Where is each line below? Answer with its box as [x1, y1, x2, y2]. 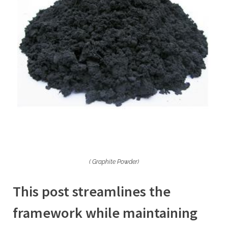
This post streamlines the [13, 182, 170, 201]
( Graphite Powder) [89, 158, 139, 165]
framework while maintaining [13, 203, 197, 222]
